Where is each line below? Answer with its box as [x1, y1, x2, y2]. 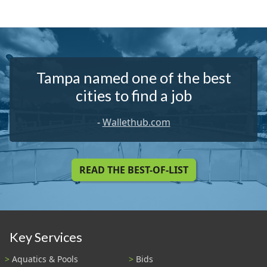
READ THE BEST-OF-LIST [79, 163, 188, 176]
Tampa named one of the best [36, 68, 231, 86]
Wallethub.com [102, 115, 170, 129]
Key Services [10, 229, 82, 246]
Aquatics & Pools [12, 253, 78, 265]
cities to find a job [75, 86, 192, 104]
